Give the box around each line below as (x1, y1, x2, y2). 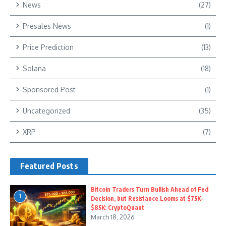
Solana (23, 64, 46, 73)
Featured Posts (20, 160, 78, 171)
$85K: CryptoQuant (91, 203, 144, 211)
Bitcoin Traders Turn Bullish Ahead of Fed (91, 185, 208, 193)
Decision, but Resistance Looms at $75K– (91, 194, 203, 202)
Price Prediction (23, 42, 74, 51)
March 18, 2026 (91, 212, 135, 221)
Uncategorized (23, 106, 70, 115)
